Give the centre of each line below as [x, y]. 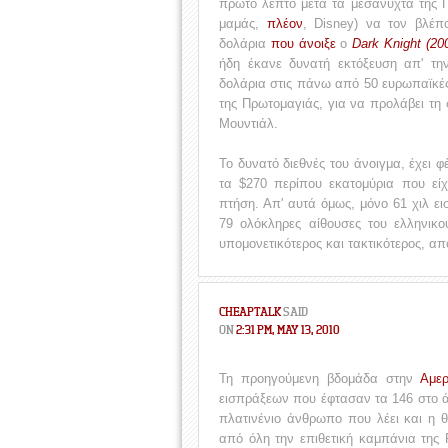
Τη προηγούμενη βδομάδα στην [319, 378]
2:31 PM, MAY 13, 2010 [288, 329]
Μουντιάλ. [248, 123]
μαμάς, [243, 23]
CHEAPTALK [250, 311]
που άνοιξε [303, 43]
